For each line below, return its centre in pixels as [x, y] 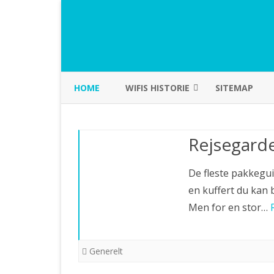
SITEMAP [234, 88]
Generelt [106, 251]
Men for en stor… [229, 207]
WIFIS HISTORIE [157, 88]
